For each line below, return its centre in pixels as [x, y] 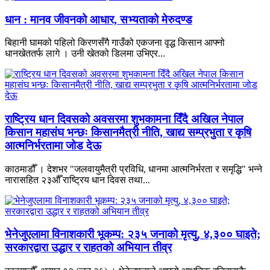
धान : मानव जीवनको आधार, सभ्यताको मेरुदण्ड [99, 19]
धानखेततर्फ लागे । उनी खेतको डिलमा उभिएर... [85, 54]
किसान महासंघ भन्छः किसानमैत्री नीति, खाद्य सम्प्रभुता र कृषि [128, 132]
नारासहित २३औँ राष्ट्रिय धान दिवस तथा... [77, 180]
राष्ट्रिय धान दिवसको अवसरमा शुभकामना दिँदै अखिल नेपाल [124, 119]
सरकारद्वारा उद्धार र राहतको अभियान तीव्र [88, 248]
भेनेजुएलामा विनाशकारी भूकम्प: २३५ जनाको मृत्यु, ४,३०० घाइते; [133, 234]
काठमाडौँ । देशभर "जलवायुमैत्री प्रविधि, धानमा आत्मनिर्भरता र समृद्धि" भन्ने [133, 169]
